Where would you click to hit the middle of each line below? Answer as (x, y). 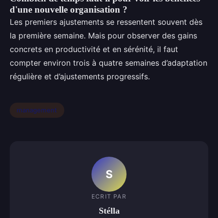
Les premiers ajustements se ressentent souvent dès (106, 22)
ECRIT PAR (109, 197)
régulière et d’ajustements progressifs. (80, 76)
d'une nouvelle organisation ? (69, 9)
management (37, 110)
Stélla (109, 211)
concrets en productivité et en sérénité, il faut (94, 49)
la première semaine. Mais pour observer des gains (103, 35)
